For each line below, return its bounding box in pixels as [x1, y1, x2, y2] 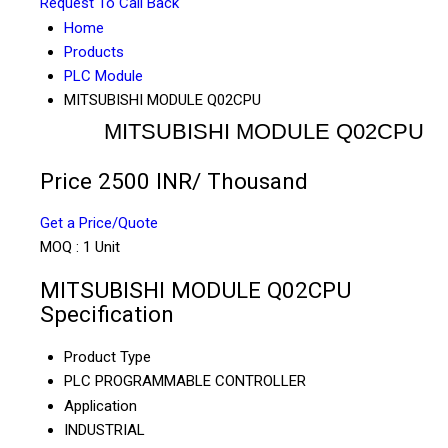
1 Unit [83, 238, 120, 257]
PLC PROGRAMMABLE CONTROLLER [64, 371, 306, 390]
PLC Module [64, 67, 143, 86]
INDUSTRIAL [64, 420, 145, 439]
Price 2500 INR [40, 167, 192, 194]
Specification [40, 301, 174, 328]
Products [64, 43, 124, 62]
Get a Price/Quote [40, 214, 158, 233]
